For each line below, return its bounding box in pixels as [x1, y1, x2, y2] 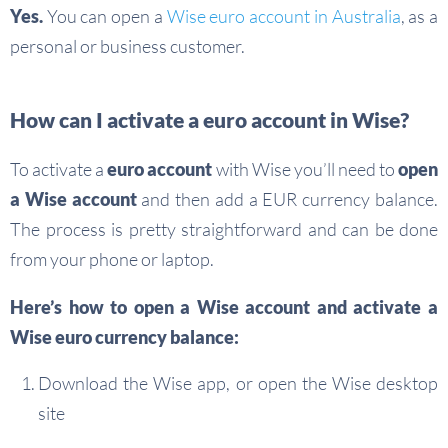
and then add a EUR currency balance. [136, 188, 439, 211]
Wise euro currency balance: [10, 326, 239, 349]
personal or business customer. [10, 35, 245, 58]
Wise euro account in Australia [166, 5, 401, 28]
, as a [400, 5, 439, 28]
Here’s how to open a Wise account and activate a [10, 296, 438, 319]
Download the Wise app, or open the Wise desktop [38, 372, 438, 395]
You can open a [43, 5, 167, 28]
